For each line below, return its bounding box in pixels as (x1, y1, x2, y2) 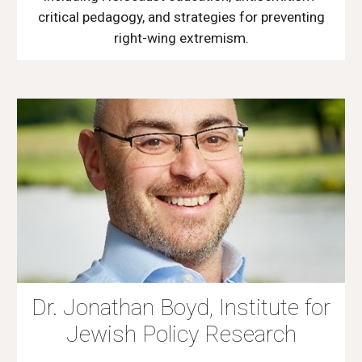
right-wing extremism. (113, 29, 249, 46)
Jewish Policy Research (65, 320, 297, 347)
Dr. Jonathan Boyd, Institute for (32, 293, 330, 321)
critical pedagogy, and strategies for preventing (37, 8, 325, 25)
